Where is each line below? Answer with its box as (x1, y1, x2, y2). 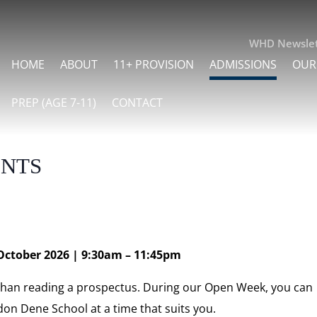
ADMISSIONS (209, 57, 277, 73)
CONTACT (112, 95, 163, 111)
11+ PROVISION (113, 57, 195, 73)
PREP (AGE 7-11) (11, 95, 97, 111)
